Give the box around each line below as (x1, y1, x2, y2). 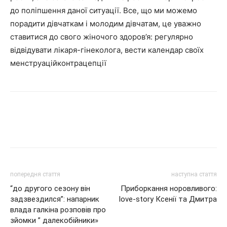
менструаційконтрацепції (10, 58, 106, 68)
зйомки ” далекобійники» (10, 215, 98, 225)
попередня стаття (10, 170, 60, 178)
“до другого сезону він (10, 183, 90, 193)
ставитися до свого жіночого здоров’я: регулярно (10, 31, 193, 42)
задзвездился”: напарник (10, 194, 99, 204)
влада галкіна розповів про (10, 205, 106, 214)
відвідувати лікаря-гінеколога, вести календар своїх (10, 45, 204, 55)
